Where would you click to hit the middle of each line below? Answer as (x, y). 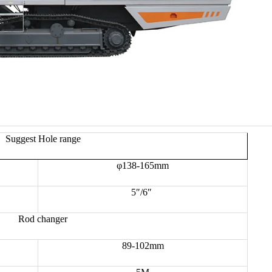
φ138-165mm (143, 165)
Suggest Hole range (43, 138)
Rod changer (43, 219)
